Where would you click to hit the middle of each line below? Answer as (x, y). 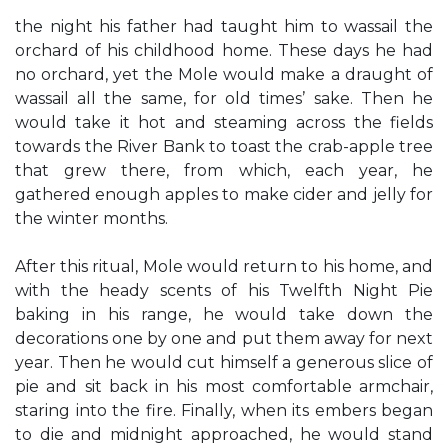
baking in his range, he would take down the (224, 314)
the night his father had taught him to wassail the (224, 26)
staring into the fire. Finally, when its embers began (224, 410)
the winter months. (91, 218)
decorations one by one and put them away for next (224, 338)
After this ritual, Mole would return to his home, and (224, 266)
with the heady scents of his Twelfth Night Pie (224, 290)
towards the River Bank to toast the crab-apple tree (224, 146)
